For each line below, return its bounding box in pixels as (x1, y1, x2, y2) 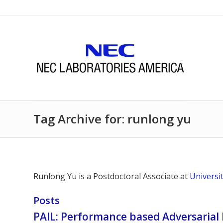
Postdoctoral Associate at (93, 170, 190, 182)
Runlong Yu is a (33, 170, 93, 182)
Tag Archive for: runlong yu (33, 111, 191, 127)
